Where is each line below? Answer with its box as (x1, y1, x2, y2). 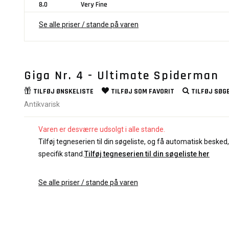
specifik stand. (38, 150, 84, 158)
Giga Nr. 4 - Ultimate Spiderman (24, 68, 219, 84)
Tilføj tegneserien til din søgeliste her (84, 150, 210, 158)
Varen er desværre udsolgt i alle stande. (38, 125, 165, 134)
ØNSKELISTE (56, 87, 94, 97)
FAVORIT (149, 87, 174, 97)
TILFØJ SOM (111, 87, 149, 97)
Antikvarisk (24, 100, 60, 109)
